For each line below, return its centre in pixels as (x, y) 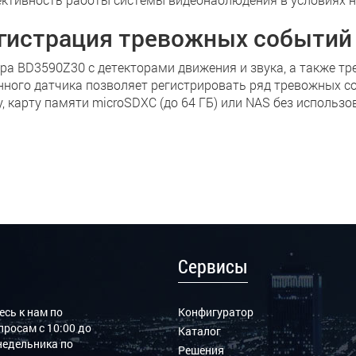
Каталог (199, 331)
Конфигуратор (215, 312)
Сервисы (213, 266)
